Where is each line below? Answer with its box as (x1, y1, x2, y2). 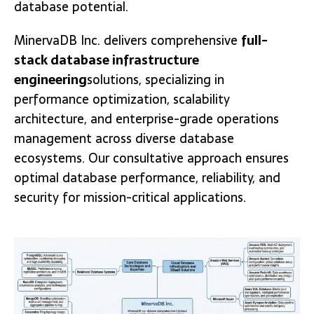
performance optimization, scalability (14, 88, 230, 109)
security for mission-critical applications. (14, 186, 246, 207)
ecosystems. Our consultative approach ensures (14, 147, 289, 168)
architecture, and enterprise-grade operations (14, 108, 279, 129)
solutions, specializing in (87, 69, 224, 90)
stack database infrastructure (14, 49, 199, 70)
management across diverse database (14, 128, 234, 149)
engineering (14, 69, 87, 90)
